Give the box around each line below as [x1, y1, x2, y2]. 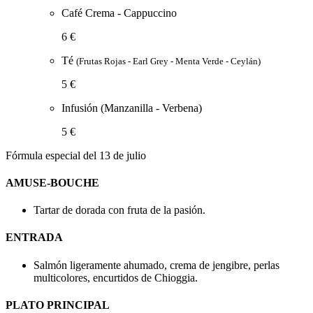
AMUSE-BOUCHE [6, 176, 99, 189]
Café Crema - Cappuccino [61, 6, 177, 19]
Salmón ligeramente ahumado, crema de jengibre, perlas [34, 259, 279, 271]
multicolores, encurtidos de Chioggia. [34, 271, 198, 284]
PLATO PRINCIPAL [6, 298, 110, 311]
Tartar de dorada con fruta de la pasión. [34, 204, 205, 217]
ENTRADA [6, 231, 63, 244]
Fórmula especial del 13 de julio [6, 149, 146, 161]
